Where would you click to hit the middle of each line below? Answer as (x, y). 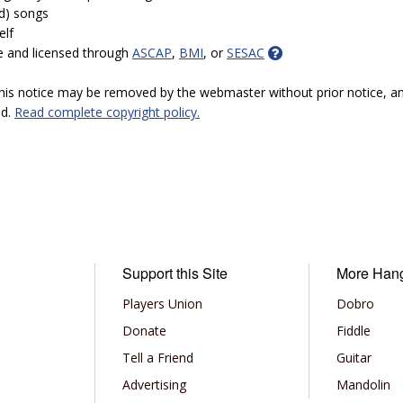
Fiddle (354, 331)
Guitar (354, 358)
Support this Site (175, 273)
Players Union (162, 304)
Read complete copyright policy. (107, 112)
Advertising (154, 385)
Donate (144, 331)
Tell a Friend (157, 358)
